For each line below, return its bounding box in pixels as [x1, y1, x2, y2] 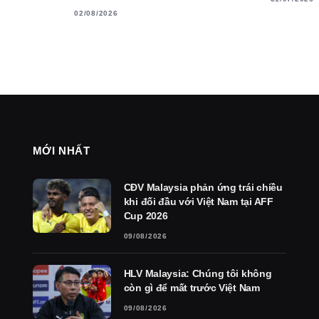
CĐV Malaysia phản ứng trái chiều [123, 182, 283, 194]
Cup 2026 [123, 210, 168, 222]
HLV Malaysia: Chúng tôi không [123, 268, 272, 280]
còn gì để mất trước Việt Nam [123, 282, 260, 294]
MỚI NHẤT [32, 145, 90, 157]
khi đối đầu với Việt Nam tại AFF [123, 196, 273, 208]
